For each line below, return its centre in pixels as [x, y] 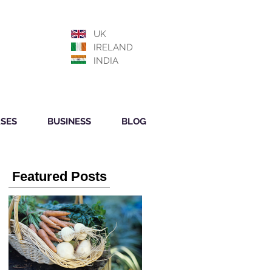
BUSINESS [69, 121]
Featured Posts [59, 176]
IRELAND [113, 47]
